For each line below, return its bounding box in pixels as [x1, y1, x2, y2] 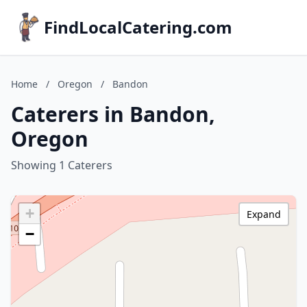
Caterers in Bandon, [11, 100, 215, 128]
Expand [247, 208, 281, 221]
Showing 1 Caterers [11, 158, 112, 173]
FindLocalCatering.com [44, 16, 232, 38]
